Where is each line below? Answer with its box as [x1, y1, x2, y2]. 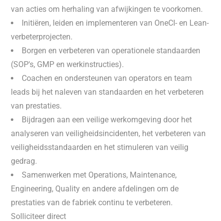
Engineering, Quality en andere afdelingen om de [11, 184, 179, 193]
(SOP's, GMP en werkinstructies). [11, 60, 124, 69]
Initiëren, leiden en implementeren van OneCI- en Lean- [22, 18, 209, 28]
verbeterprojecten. [11, 32, 73, 41]
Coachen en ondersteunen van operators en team [22, 74, 192, 83]
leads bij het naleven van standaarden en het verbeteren [11, 87, 204, 97]
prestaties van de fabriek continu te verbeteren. [11, 198, 173, 207]
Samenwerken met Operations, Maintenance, [22, 170, 177, 180]
